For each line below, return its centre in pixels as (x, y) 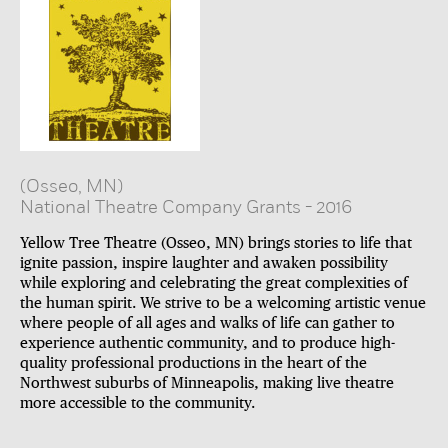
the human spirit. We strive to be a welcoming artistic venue (223, 304)
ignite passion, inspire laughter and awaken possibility (204, 264)
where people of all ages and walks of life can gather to (207, 324)
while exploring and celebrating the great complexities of (214, 284)
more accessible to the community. (137, 404)
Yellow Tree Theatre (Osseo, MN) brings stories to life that (216, 244)
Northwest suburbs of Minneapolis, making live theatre (207, 384)
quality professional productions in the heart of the (193, 364)
